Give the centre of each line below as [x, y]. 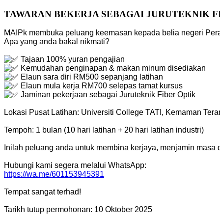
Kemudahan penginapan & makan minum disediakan [112, 68]
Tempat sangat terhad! [42, 192]
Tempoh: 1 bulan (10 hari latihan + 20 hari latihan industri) [104, 130]
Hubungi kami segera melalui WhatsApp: [75, 165]
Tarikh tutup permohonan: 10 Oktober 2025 [78, 210]
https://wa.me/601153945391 [54, 174]
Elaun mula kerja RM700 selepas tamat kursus [101, 86]
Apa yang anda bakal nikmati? [57, 42]
